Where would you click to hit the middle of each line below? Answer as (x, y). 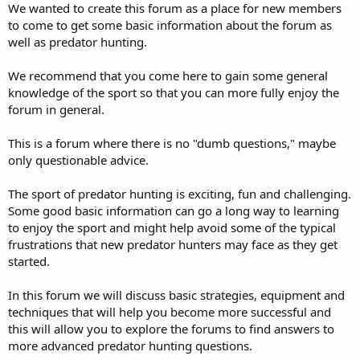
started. (29, 261)
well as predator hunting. (78, 41)
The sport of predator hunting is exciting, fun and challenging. (180, 193)
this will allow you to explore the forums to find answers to (171, 328)
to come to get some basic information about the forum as (170, 25)
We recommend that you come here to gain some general (168, 75)
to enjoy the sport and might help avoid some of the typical (172, 227)
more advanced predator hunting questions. (130, 345)
